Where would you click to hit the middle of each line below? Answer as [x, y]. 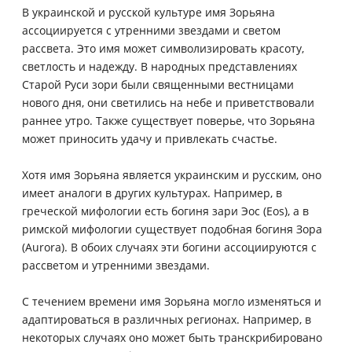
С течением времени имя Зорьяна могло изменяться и [172, 301]
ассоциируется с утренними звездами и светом [151, 30]
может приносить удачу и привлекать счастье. [150, 138]
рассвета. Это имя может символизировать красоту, [163, 48]
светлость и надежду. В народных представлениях [159, 66]
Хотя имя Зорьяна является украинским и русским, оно [172, 174]
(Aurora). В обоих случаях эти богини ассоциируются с [169, 247]
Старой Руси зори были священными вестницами [158, 84]
